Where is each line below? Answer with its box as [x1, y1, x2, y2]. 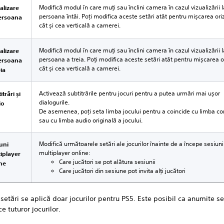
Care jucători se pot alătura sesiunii [59, 157, 156, 166]
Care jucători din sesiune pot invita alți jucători [59, 166, 186, 175]
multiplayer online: [39, 148, 91, 157]
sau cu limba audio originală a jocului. [39, 116, 143, 124]
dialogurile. [39, 98, 70, 106]
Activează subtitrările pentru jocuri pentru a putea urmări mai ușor [39, 89, 220, 97]
